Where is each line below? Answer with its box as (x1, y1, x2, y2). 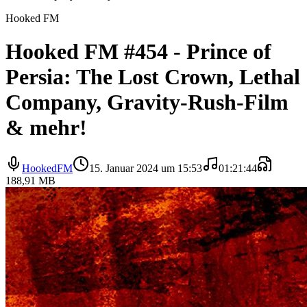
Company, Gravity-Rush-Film (5, 90, 288, 115)
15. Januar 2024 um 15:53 (89, 162, 202, 174)
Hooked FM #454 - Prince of (5, 39, 271, 64)
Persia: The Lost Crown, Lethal (5, 64, 300, 90)
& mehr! (5, 115, 87, 140)
